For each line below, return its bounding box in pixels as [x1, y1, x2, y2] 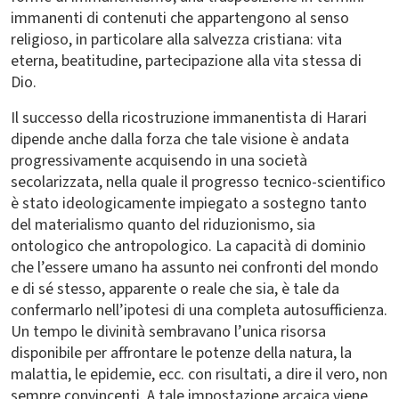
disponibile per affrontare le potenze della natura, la [11, 342, 352, 364]
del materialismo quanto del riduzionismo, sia [11, 214, 315, 236]
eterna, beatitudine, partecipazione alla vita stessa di [11, 50, 362, 72]
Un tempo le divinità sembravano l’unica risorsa [11, 321, 326, 343]
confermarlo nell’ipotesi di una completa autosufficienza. [11, 299, 387, 322]
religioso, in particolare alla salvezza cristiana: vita [11, 28, 342, 51]
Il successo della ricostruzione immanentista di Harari [11, 107, 367, 129]
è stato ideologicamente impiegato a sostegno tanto [11, 192, 367, 215]
